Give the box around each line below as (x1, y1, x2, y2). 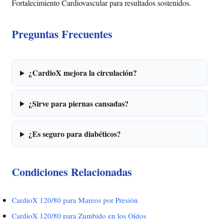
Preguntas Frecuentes (12, 26, 112, 43)
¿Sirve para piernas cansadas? (28, 97, 129, 109)
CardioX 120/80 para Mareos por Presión (12, 195, 138, 205)
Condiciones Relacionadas (12, 164, 132, 180)
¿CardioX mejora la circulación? (28, 67, 137, 79)
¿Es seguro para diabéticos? (28, 128, 121, 140)
